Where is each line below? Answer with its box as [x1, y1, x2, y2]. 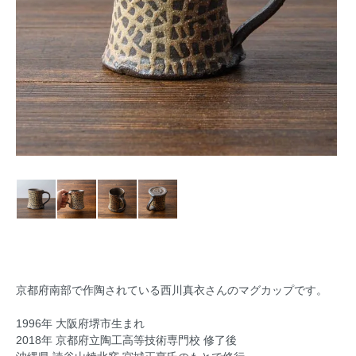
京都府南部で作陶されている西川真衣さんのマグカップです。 [16, 284, 327, 297]
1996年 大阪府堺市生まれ [16, 317, 145, 331]
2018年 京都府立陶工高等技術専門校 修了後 [16, 334, 237, 347]
